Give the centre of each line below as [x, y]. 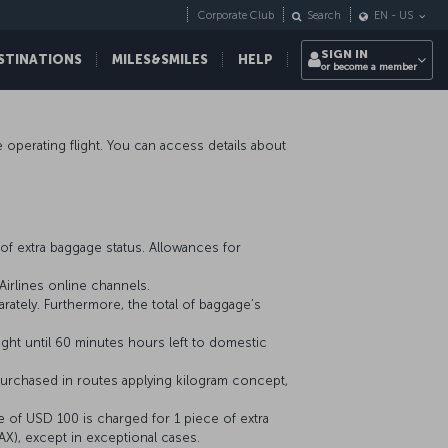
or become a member [369, 67]
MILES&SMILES [160, 59]
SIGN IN [344, 54]
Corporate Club [236, 16]
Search [324, 16]
